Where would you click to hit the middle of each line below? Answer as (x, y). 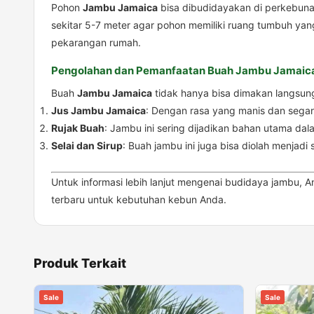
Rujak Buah (78, 128)
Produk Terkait (80, 264)
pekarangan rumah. (96, 43)
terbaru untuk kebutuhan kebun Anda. (139, 200)
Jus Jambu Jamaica (98, 111)
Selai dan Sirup (87, 146)
